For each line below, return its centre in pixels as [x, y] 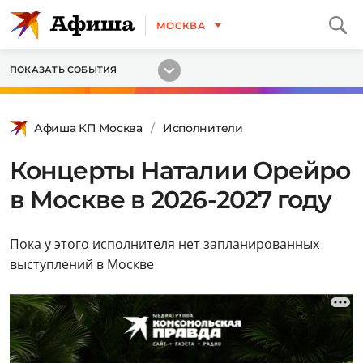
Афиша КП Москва [88, 128]
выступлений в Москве [82, 264]
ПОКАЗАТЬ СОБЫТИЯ [64, 70]
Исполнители [203, 128]
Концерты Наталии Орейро [180, 171]
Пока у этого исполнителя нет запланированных [164, 244]
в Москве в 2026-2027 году [171, 200]
